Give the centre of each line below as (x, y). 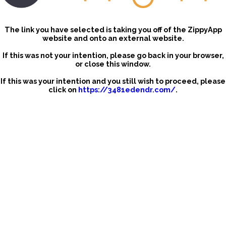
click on (63, 90)
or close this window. (113, 64)
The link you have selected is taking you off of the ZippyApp (113, 30)
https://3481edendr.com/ (127, 90)
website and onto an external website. (113, 38)
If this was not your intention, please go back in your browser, (113, 55)
